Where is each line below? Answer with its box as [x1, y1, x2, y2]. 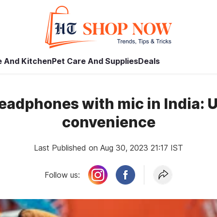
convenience [62, 113, 155, 131]
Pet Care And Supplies [52, 56, 138, 66]
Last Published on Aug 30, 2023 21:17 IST [34, 143, 183, 153]
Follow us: [45, 170, 80, 180]
